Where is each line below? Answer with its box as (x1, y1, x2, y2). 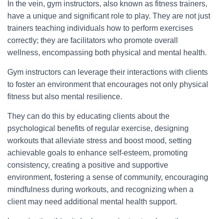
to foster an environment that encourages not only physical (7, 80, 208, 88)
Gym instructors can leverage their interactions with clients (7, 68, 208, 76)
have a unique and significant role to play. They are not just (7, 12, 210, 20)
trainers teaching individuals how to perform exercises (7, 24, 193, 32)
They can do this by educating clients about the (7, 112, 170, 120)
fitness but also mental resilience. (7, 92, 122, 101)
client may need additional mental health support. (7, 197, 177, 206)
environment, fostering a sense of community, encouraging (7, 173, 208, 181)
